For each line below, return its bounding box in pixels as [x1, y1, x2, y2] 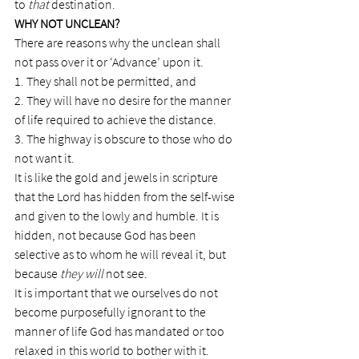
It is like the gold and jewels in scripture [14, 169, 220, 185]
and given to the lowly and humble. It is [14, 208, 221, 224]
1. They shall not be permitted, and [14, 73, 196, 89]
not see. [103, 265, 147, 281]
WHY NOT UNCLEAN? [14, 15, 119, 31]
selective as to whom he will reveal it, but [14, 246, 228, 262]
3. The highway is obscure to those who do [14, 131, 235, 147]
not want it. [14, 150, 75, 166]
